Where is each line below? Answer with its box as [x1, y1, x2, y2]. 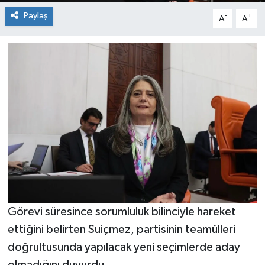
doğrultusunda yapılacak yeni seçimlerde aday [7, 241, 240, 253]
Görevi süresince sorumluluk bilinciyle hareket [7, 205, 236, 218]
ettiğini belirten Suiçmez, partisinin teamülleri [7, 223, 235, 235]
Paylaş [23, 11, 48, 21]
